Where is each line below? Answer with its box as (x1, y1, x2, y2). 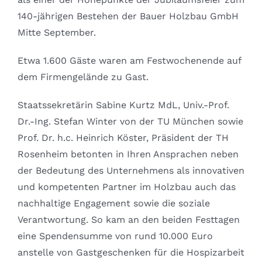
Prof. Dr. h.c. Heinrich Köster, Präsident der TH (17, 132, 229, 144)
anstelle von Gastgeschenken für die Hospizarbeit (17, 247, 244, 258)
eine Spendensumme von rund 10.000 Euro (17, 230, 213, 242)
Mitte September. (17, 27, 96, 39)
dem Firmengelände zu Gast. (17, 71, 149, 83)
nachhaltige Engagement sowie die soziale (17, 198, 210, 209)
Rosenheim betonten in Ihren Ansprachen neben (17, 149, 239, 160)
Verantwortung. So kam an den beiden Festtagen (17, 214, 240, 226)
